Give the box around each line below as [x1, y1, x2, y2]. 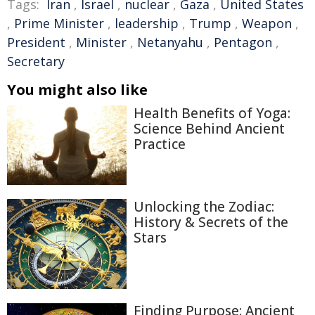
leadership [115, 15, 179, 32]
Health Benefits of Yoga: [134, 104, 290, 122]
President [7, 34, 65, 51]
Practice [134, 135, 186, 153]
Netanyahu [137, 34, 203, 51]
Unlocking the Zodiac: [134, 198, 274, 217]
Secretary [7, 53, 65, 70]
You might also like [7, 80, 148, 99]
